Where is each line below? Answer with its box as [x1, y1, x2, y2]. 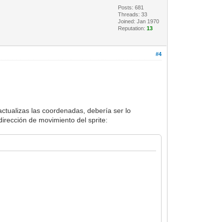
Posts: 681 [118, 4, 144, 10]
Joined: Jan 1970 [118, 18, 160, 24]
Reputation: [118, 25, 147, 31]
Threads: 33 [118, 11, 148, 17]
